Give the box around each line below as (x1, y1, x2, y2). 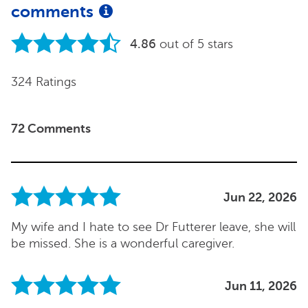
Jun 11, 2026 (225, 279, 297, 294)
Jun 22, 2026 (223, 190, 297, 205)
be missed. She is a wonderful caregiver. (11, 236, 234, 250)
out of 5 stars (159, 37, 233, 52)
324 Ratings (11, 75, 76, 89)
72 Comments (11, 122, 91, 136)
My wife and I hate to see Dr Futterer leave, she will (11, 219, 296, 234)
